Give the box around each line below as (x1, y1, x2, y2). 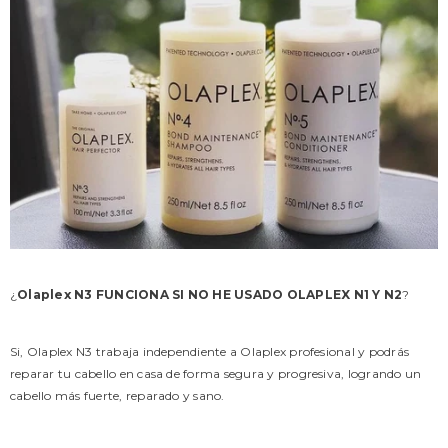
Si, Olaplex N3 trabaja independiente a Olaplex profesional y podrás (10, 344, 410, 360)
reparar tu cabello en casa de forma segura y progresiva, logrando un (10, 366, 422, 382)
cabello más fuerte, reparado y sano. (10, 388, 228, 404)
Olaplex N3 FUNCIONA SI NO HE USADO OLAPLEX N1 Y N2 (17, 287, 403, 303)
